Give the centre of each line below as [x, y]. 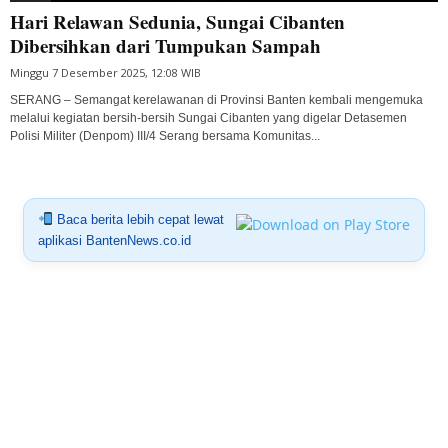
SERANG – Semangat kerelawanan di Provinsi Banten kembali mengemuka [216, 99]
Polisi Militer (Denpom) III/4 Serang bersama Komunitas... [165, 135]
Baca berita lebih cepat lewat [138, 219]
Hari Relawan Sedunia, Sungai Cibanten [177, 21]
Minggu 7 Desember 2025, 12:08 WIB [105, 72]
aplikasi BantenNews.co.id [114, 240]
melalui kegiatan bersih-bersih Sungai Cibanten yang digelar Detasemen [208, 117]
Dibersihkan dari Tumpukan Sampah [165, 45]
